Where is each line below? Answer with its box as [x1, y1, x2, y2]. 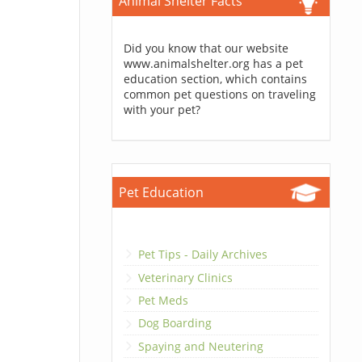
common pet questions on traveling [123, 86, 316, 102]
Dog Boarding [137, 315, 212, 331]
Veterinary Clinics [137, 269, 233, 285]
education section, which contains [123, 71, 307, 86]
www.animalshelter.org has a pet [123, 56, 303, 71]
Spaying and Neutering [137, 338, 263, 354]
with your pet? [123, 102, 200, 117]
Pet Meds [137, 292, 188, 308]
